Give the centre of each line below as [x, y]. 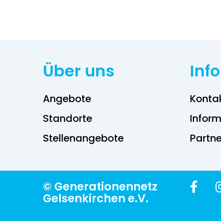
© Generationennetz [100, 187]
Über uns [79, 71]
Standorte [68, 118]
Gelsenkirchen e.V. [96, 199]
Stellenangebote [84, 138]
